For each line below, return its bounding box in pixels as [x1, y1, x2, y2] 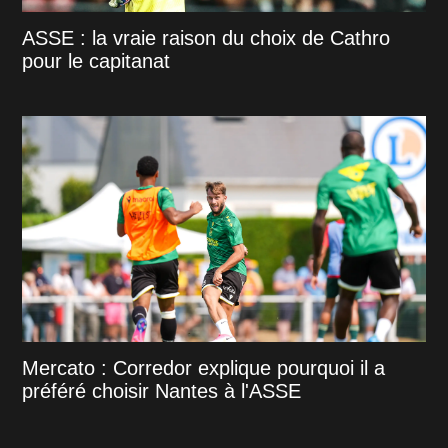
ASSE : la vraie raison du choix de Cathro [22, 27, 391, 50]
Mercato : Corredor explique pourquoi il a [22, 357, 386, 380]
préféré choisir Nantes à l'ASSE [22, 380, 302, 403]
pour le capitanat [22, 50, 171, 73]
